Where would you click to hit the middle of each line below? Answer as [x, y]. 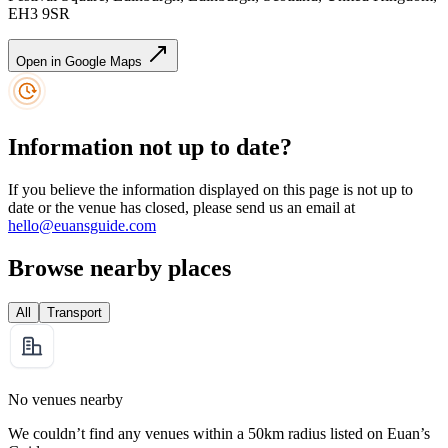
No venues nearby [65, 399]
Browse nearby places [119, 267]
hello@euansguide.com [82, 225]
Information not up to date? [150, 147]
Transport [74, 312]
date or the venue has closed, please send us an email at [181, 207]
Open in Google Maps [81, 62]
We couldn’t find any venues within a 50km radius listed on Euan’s [219, 433]
